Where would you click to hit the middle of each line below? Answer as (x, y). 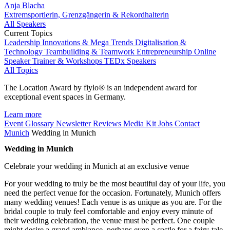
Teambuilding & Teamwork (91, 52)
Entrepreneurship (165, 52)
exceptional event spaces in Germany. (65, 97)
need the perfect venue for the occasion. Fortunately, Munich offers (112, 193)
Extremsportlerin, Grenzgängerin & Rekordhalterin (87, 15)
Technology (24, 52)
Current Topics (28, 33)
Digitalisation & (161, 42)
